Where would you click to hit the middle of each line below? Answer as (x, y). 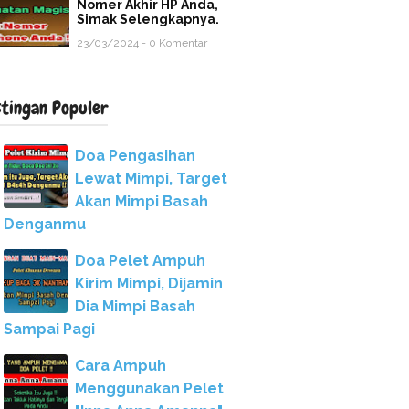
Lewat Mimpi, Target (151, 178)
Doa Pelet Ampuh (140, 261)
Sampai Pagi (49, 329)
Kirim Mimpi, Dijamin (149, 283)
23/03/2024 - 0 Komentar (142, 43)
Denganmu (45, 224)
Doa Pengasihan (135, 156)
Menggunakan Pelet (149, 388)
